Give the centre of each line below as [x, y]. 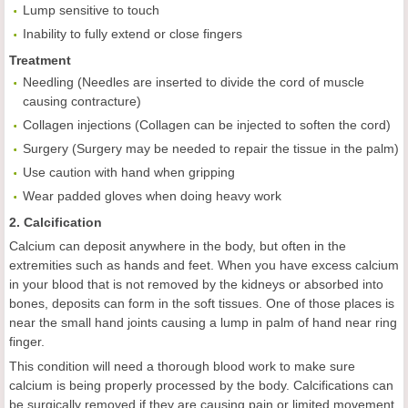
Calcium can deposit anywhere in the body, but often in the [178, 246]
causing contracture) [82, 102]
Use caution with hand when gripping [129, 173]
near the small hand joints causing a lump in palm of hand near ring [203, 323]
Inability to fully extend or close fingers [133, 34]
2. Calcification [56, 223]
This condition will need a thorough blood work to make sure [182, 367]
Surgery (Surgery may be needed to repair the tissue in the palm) [211, 149]
